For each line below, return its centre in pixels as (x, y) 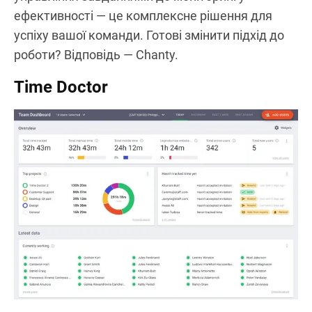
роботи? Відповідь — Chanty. (96, 54)
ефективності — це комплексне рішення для (143, 15)
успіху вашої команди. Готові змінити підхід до (149, 35)
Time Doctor (61, 87)
